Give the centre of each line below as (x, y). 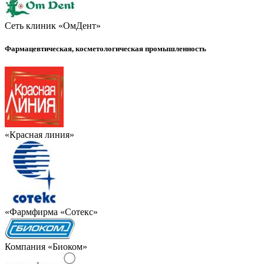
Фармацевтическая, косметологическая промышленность (105, 49)
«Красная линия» (39, 135)
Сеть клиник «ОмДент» (53, 25)
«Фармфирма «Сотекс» (51, 212)
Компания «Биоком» (46, 247)
